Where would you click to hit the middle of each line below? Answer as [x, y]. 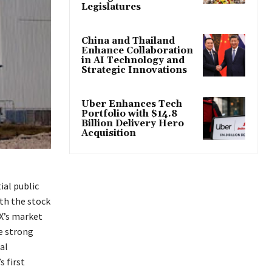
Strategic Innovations [134, 70]
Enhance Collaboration [137, 50]
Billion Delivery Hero [133, 123]
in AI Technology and [133, 60]
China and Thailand [128, 41]
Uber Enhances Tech [132, 104]
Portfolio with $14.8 [129, 114]
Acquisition [109, 133]
